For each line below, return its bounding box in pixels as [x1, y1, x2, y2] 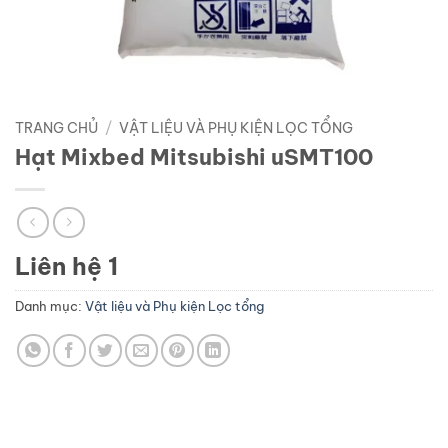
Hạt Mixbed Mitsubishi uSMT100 [15, 142, 373, 171]
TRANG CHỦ [15, 119, 98, 137]
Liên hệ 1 [15, 251, 118, 282]
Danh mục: [15, 298, 85, 315]
